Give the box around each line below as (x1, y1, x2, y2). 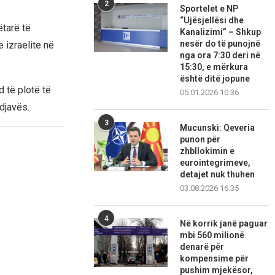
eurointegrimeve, (180, 158, 251, 168)
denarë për (180, 242, 225, 252)
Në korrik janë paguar (180, 219, 268, 229)
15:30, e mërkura (180, 62, 249, 72)
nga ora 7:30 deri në (180, 50, 261, 61)
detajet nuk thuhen (180, 169, 255, 180)
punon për (180, 134, 221, 145)
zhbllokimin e (180, 146, 235, 157)
